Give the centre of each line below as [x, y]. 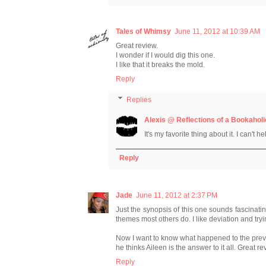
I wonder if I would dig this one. [165, 55]
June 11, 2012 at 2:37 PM [177, 196]
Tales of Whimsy [143, 31]
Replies [139, 100]
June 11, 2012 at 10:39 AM [217, 31]
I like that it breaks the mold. [160, 64]
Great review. [137, 45]
